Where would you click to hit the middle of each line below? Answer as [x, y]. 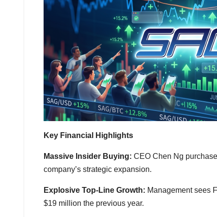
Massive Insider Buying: [89, 156]
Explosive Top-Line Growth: [94, 190]
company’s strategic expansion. [98, 170]
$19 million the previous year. [94, 203]
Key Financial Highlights [88, 136]
